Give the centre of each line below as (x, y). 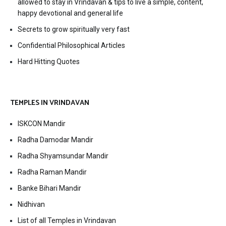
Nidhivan (31, 205)
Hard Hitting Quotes (49, 62)
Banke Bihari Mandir (49, 188)
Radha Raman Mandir (52, 172)
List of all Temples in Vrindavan (67, 221)
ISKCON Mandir (42, 124)
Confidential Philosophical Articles (71, 46)
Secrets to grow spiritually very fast (74, 30)
